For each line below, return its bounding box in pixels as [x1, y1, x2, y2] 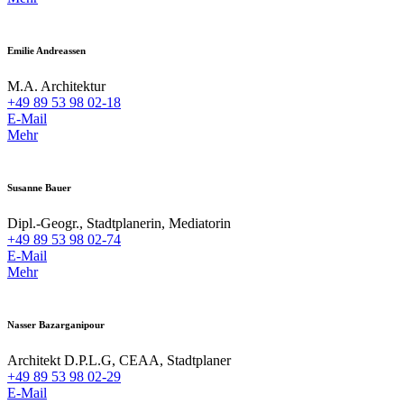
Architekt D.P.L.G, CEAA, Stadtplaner [7, 353, 231, 369]
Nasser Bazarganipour [7, 319, 105, 331]
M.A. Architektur [7, 78, 106, 95]
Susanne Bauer [7, 182, 71, 194]
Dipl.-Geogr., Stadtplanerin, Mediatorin [7, 216, 231, 232]
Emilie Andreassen [7, 45, 86, 57]
